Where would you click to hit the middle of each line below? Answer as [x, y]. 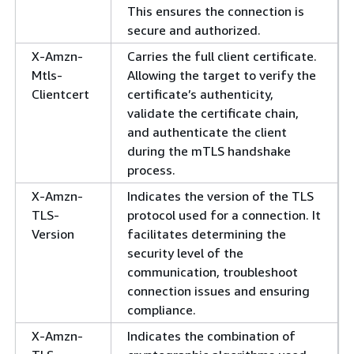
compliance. [162, 309]
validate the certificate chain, [213, 113]
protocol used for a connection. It [224, 215]
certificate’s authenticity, [200, 94]
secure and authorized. [194, 30]
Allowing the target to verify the [222, 75]
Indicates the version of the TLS [220, 196]
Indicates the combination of [211, 335]
